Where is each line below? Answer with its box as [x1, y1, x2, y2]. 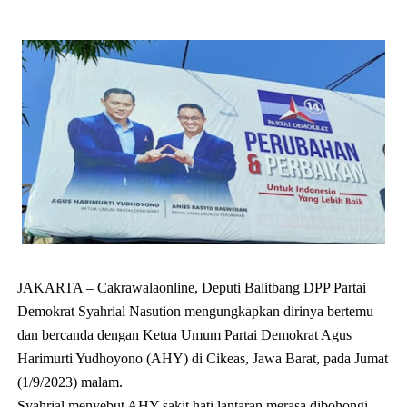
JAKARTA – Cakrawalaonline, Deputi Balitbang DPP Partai [16, 279, 366, 295]
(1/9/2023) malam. [16, 373, 123, 390]
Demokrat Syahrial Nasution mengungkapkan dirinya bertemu [16, 303, 373, 319]
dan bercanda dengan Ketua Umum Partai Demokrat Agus [16, 326, 352, 342]
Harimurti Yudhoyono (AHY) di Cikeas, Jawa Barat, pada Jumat [16, 350, 388, 366]
